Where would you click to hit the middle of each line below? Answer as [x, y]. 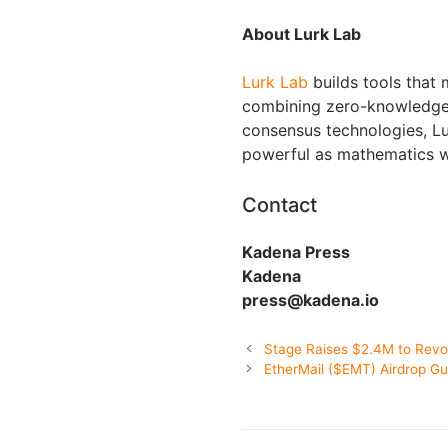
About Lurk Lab [301, 33]
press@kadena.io [310, 299]
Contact [279, 204]
